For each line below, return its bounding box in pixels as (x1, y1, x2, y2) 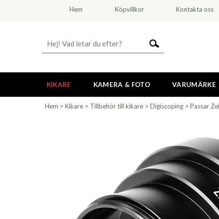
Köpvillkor (114, 5, 144, 13)
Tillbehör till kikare (90, 102, 143, 110)
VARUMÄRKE (172, 81, 216, 88)
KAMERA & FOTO (93, 81, 150, 88)
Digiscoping (150, 102, 183, 110)
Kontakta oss (176, 5, 214, 13)
